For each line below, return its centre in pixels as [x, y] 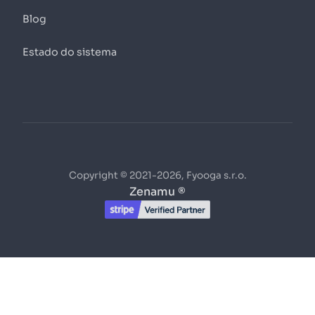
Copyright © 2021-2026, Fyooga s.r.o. [157, 176]
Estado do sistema [70, 52]
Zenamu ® [157, 192]
